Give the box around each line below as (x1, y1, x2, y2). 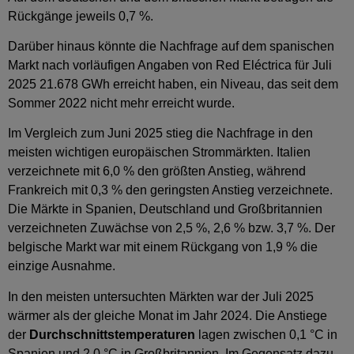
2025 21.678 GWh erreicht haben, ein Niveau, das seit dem (8, 77, 338, 91)
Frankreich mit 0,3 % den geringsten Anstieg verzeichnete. (8, 183, 333, 198)
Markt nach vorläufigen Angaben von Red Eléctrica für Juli (8, 58, 332, 72)
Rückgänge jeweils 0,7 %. (8, 9, 153, 23)
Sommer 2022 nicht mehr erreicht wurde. (8, 96, 235, 110)
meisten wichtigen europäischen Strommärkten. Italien (8, 145, 311, 160)
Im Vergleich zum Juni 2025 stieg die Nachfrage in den (8, 126, 313, 141)
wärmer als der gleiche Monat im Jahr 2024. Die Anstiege (8, 308, 327, 322)
